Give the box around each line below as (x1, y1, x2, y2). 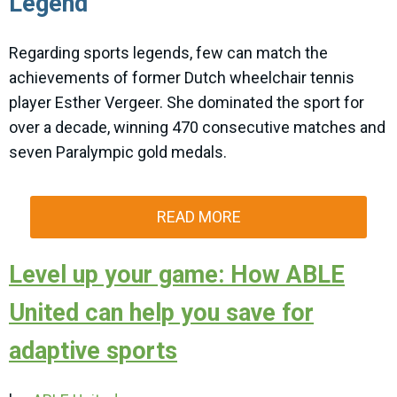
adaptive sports (9, 337, 177, 366)
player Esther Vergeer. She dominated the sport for (9, 93, 364, 113)
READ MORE (156, 207, 241, 227)
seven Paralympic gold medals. (9, 143, 227, 162)
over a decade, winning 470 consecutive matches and (9, 118, 385, 137)
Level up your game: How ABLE (9, 261, 345, 290)
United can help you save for (9, 299, 314, 328)
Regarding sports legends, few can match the (9, 43, 328, 63)
